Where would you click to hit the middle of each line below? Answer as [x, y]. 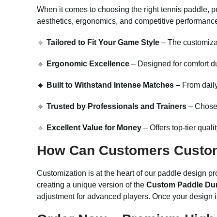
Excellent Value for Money [94, 128]
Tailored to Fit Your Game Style [103, 42]
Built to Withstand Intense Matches [110, 85]
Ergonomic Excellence [88, 64]
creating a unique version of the [92, 185]
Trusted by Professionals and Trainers [116, 106]
